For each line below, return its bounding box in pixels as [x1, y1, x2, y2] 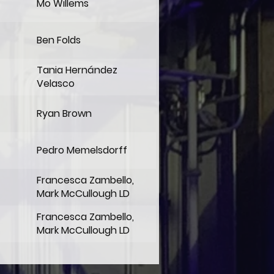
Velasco [37, 76, 75, 91]
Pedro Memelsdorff [37, 143, 127, 157]
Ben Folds [37, 33, 81, 47]
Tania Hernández [37, 63, 117, 77]
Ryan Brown [37, 106, 92, 120]
